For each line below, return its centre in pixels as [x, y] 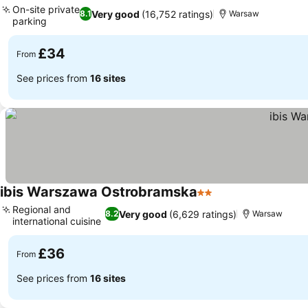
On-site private [46, 9]
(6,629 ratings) [203, 214]
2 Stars [215, 199]
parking [30, 21]
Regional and [42, 209]
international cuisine [57, 221]
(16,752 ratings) [178, 14]
